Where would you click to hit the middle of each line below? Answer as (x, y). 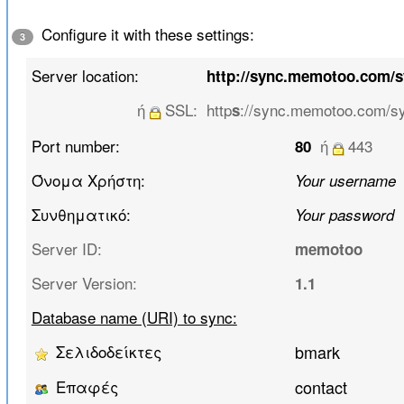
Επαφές (84, 387)
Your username (345, 181)
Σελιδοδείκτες (106, 352)
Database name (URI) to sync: (134, 317)
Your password (344, 215)
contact (321, 387)
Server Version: (84, 283)
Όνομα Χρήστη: (88, 180)
